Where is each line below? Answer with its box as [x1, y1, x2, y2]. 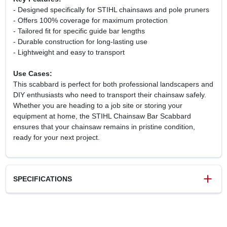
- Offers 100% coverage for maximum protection [13, 16, 168, 25]
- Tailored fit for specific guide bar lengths [13, 27, 145, 35]
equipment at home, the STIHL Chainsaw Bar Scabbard [13, 112, 191, 121]
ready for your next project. [13, 133, 100, 142]
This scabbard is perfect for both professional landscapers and [13, 80, 213, 89]
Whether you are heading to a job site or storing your [13, 101, 182, 110]
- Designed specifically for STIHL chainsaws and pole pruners [13, 6, 209, 14]
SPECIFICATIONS [13, 175, 72, 183]
